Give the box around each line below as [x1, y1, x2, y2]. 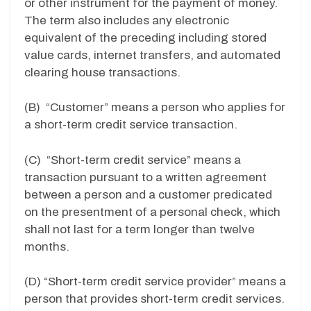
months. [24, 239, 69, 253]
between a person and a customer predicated [24, 187, 272, 201]
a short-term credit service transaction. [24, 118, 237, 132]
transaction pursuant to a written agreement [24, 170, 267, 184]
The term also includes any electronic [24, 13, 229, 27]
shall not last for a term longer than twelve [24, 222, 255, 236]
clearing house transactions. [24, 65, 180, 79]
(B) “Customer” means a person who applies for [24, 101, 285, 115]
